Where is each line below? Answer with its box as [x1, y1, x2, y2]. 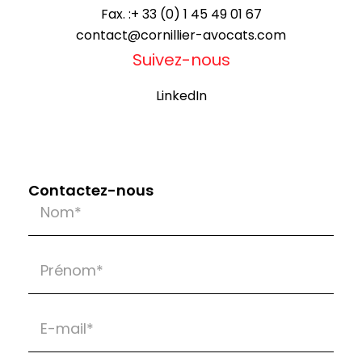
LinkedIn [155, 86, 207, 106]
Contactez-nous [28, 180, 154, 201]
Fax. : [100, 5, 131, 24]
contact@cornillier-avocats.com [76, 26, 286, 45]
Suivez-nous [132, 48, 230, 72]
